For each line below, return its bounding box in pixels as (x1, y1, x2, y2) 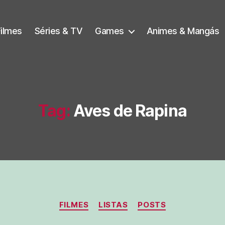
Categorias (112, 195, 157, 205)
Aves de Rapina (73, 101, 187, 121)
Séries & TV (34, 26, 83, 36)
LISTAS (98, 200, 128, 209)
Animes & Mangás (146, 26, 219, 36)
